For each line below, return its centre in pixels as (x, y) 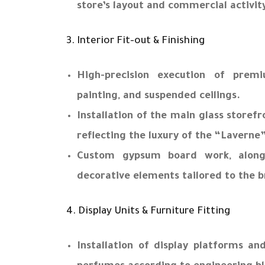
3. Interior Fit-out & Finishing (135, 41)
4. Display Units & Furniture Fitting (148, 212)
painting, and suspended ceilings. (159, 96)
